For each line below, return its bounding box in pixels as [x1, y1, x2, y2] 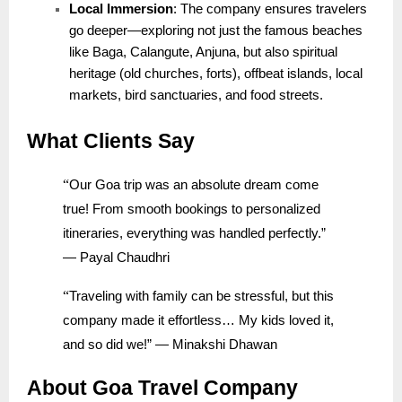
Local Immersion [69, 2, 173, 17]
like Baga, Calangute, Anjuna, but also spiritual [69, 45, 337, 60]
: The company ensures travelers [173, 2, 367, 17]
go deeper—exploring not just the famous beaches [69, 23, 363, 39]
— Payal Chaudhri [62, 250, 170, 266]
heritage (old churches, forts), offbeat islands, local [69, 66, 363, 82]
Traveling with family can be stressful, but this [68, 289, 334, 304]
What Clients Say [27, 129, 195, 153]
